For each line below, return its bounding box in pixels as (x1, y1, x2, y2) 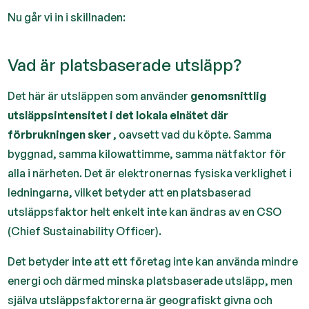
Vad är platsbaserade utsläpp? (8, 54, 242, 75)
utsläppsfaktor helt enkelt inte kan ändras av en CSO (8, 205, 282, 219)
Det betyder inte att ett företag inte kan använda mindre (8, 255, 299, 268)
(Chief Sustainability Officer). (8, 224, 162, 238)
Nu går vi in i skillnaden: (8, 10, 126, 24)
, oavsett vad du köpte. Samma (111, 128, 272, 141)
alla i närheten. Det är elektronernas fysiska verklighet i (8, 166, 292, 180)
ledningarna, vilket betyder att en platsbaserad (8, 186, 252, 199)
